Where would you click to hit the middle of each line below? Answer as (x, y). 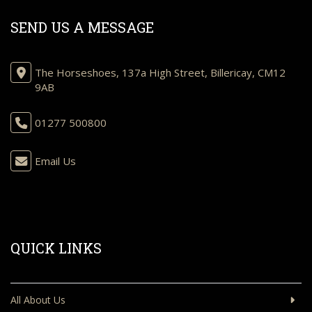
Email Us (55, 161)
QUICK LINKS (56, 248)
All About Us (38, 300)
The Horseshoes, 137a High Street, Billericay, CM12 (160, 72)
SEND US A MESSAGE (82, 27)
